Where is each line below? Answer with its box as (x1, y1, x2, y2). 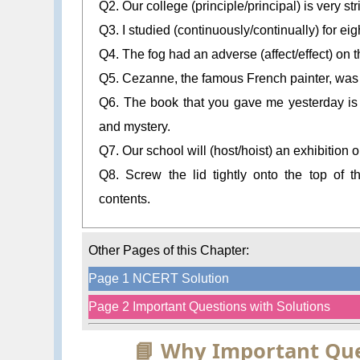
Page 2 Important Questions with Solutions (88, 299, 330, 313)
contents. (99, 192, 151, 207)
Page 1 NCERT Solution (88, 271, 229, 285)
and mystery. (99, 120, 171, 134)
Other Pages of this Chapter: (88, 243, 249, 257)
